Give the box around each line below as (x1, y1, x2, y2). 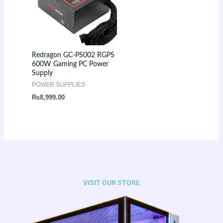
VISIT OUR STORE (83, 178, 140, 187)
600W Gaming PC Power (31, 61, 109, 68)
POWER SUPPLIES (31, 81, 85, 89)
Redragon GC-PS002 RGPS (31, 52, 114, 59)
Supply (31, 70, 53, 77)
